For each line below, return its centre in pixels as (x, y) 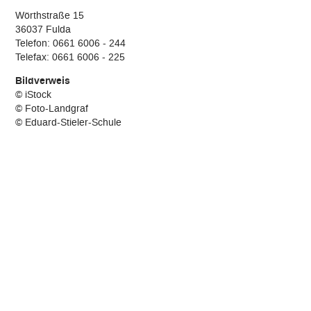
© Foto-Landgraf (52, 109)
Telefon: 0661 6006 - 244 (71, 43)
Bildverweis (43, 81)
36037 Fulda (43, 30)
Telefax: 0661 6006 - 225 (70, 57)
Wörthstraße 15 (50, 16)
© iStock (34, 95)
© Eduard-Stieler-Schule (69, 123)
